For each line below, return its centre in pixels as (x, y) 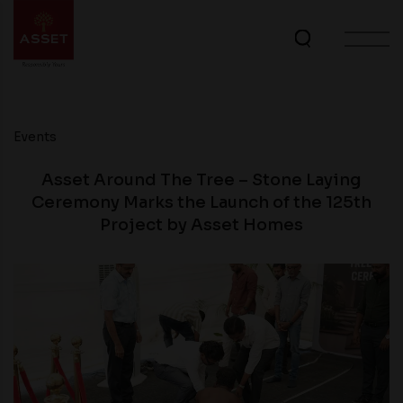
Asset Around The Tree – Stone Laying (201, 180)
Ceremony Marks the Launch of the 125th (201, 202)
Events (35, 137)
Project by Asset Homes (201, 225)
